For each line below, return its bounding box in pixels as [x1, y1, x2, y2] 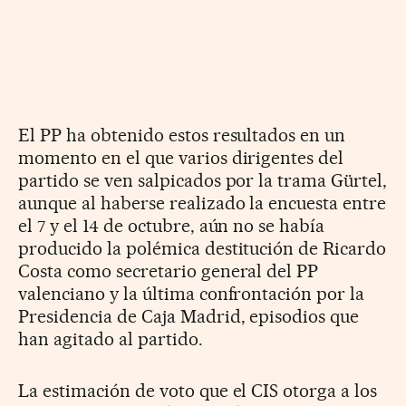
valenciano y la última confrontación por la [18, 282, 365, 304]
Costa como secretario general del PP [18, 259, 319, 282]
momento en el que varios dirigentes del [18, 146, 344, 169]
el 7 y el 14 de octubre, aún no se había [18, 214, 325, 237]
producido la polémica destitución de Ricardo [18, 237, 387, 259]
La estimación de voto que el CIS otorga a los [18, 379, 378, 401]
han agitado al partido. [18, 327, 203, 350]
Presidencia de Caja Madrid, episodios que [18, 304, 360, 327]
